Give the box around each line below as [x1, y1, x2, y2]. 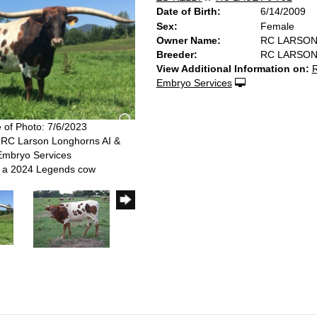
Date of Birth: [156, 6, 221, 17]
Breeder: [156, 49, 197, 60]
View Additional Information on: [156, 63, 309, 74]
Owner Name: [156, 35, 221, 46]
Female [260, 21, 295, 32]
